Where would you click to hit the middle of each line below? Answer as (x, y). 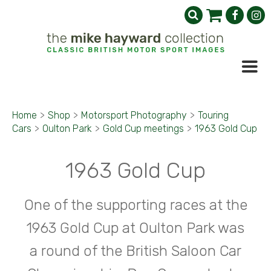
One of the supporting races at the (135, 205)
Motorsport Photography (134, 115)
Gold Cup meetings (143, 129)
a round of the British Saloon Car (135, 251)
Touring (213, 115)
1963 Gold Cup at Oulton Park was (135, 228)
